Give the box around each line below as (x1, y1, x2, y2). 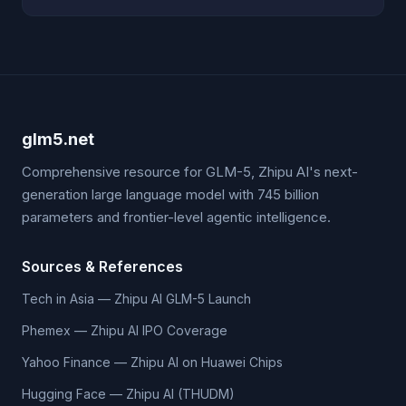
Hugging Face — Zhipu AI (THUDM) (22, 386, 235, 401)
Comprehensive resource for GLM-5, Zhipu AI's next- (22, 163, 358, 180)
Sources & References (22, 257, 183, 275)
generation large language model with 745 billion (22, 186, 319, 203)
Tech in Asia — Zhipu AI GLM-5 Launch (22, 291, 251, 306)
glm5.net (22, 130, 94, 149)
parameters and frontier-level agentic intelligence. (22, 208, 331, 226)
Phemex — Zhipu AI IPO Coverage (22, 323, 227, 338)
